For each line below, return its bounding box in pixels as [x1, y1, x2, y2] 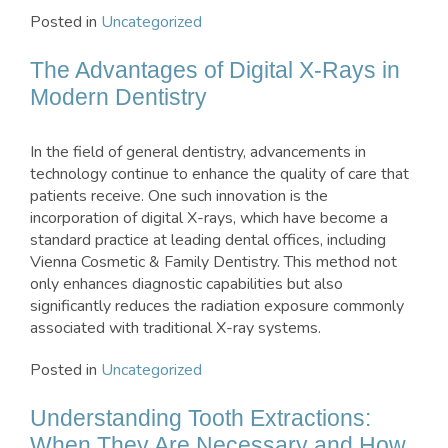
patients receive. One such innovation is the [30, 185, 328, 208]
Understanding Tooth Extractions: [30, 405, 371, 432]
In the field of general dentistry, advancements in [30, 141, 366, 164]
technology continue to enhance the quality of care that [30, 163, 409, 186]
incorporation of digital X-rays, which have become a [30, 207, 388, 230]
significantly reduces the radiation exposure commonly [30, 295, 404, 318]
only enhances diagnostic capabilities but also [30, 273, 343, 296]
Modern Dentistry [30, 84, 207, 111]
